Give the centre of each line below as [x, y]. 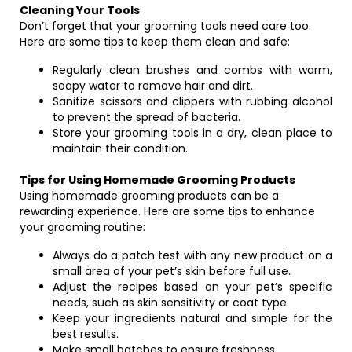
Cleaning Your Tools [80, 10]
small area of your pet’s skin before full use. [172, 271]
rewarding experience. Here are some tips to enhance [167, 211]
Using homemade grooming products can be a [149, 196]
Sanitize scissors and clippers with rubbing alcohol [192, 101]
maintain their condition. [120, 148]
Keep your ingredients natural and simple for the [192, 318]
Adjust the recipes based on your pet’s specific [192, 287]
